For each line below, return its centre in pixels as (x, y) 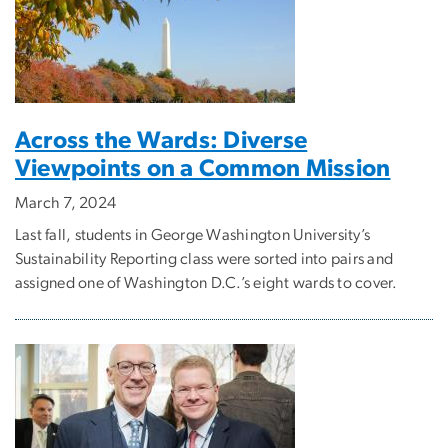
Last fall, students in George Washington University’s (193, 235)
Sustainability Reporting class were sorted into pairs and (204, 259)
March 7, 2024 (66, 203)
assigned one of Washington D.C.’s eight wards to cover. (206, 283)
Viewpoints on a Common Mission (203, 169)
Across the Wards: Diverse (161, 141)
